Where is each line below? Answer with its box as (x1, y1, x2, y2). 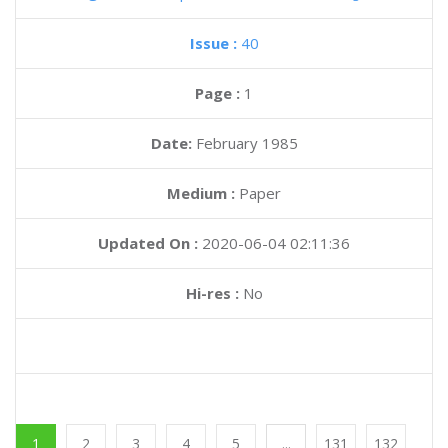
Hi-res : (185, 283, 239, 303)
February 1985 (195, 133, 298, 153)
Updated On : (98, 233, 198, 253)
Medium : (167, 183, 235, 203)
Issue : (189, 33, 241, 53)
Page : (195, 83, 244, 103)
